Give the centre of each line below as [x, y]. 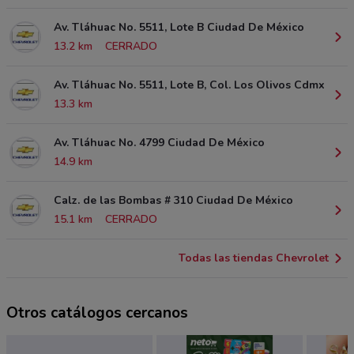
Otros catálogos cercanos [97, 313]
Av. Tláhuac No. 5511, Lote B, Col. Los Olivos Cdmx [189, 85]
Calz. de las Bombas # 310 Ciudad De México [173, 200]
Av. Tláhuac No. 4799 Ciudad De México [159, 142]
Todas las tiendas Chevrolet [254, 258]
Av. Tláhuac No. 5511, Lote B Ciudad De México [179, 27]
